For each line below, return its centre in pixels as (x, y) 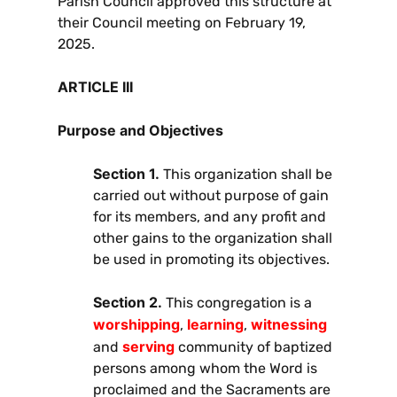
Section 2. (128, 302)
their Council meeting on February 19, (182, 22)
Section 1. (126, 173)
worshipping (136, 324)
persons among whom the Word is (205, 368)
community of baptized (253, 346)
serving (148, 346)
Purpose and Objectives (140, 130)
